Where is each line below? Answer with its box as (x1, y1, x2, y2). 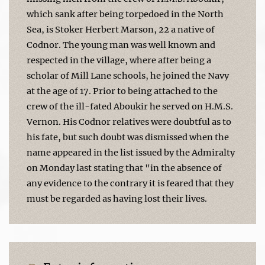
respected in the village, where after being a (27, 54, 211, 66)
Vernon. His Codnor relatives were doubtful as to (27, 116, 231, 127)
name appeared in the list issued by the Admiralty (27, 147, 235, 158)
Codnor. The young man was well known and (27, 39, 215, 50)
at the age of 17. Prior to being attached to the (27, 85, 218, 96)
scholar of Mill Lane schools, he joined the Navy (27, 70, 229, 81)
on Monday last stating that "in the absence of (27, 162, 222, 173)
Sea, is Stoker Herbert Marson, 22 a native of (27, 24, 215, 35)
